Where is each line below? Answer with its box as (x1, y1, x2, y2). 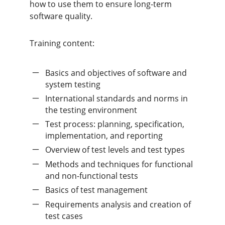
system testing (45, 78, 100, 90)
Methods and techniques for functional (45, 158, 193, 170)
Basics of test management (45, 184, 148, 195)
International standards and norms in (45, 92, 188, 104)
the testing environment (45, 104, 137, 116)
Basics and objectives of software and (45, 67, 187, 78)
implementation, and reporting (45, 130, 163, 141)
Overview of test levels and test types (45, 144, 185, 155)
